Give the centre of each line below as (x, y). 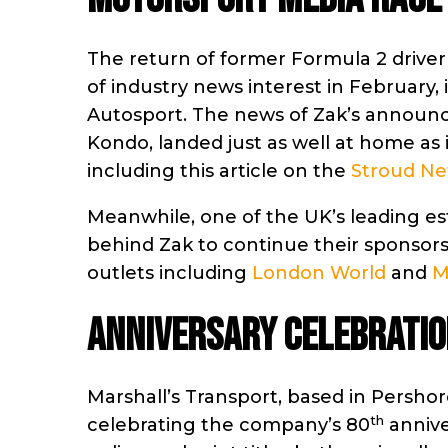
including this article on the (219, 171)
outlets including (169, 273)
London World (319, 273)
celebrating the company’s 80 (228, 425)
